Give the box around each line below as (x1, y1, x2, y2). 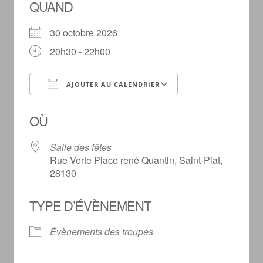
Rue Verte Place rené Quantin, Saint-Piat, (49, 153, 222, 167)
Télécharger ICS (49, 99, 118, 113)
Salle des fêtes (49, 140, 112, 154)
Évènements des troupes (49, 225, 153, 239)
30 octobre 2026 (49, 26, 127, 40)
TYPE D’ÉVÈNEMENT (29, 196, 151, 215)
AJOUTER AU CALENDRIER (63, 80, 160, 89)
